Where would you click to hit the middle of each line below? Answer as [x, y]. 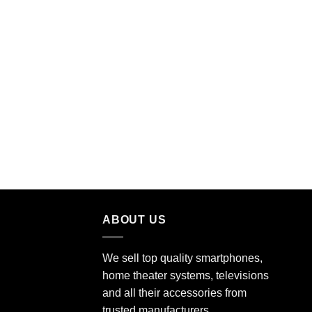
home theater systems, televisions [186, 275]
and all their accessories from [174, 292]
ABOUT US [134, 219]
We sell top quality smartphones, [182, 258]
